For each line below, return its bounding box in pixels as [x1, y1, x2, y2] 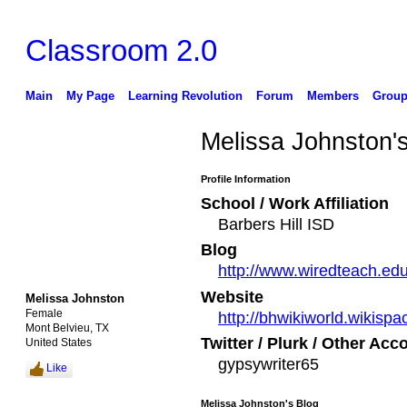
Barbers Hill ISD [218, 215, 335, 234]
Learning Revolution [127, 88, 243, 103]
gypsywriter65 [218, 354, 320, 373]
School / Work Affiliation [200, 194, 389, 213]
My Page [65, 88, 114, 103]
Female [25, 306, 63, 320]
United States [25, 335, 92, 349]
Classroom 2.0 [25, 33, 217, 67]
